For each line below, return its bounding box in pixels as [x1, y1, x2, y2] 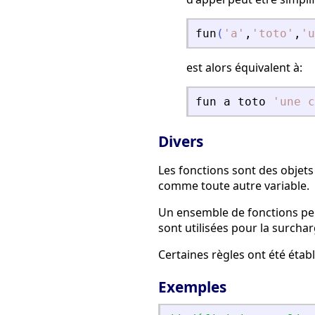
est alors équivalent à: [186, 60, 302, 76]
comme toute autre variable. [158, 178, 309, 194]
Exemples [158, 276, 226, 297]
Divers [158, 131, 203, 152]
